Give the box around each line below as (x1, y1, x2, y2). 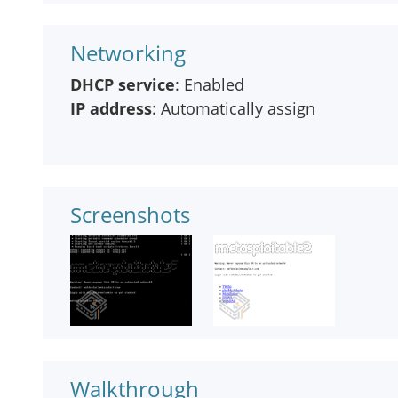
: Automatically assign (152, 98, 315, 119)
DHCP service (70, 74, 175, 95)
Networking (70, 38, 186, 68)
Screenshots (70, 200, 190, 229)
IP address (70, 98, 152, 119)
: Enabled (175, 74, 244, 95)
